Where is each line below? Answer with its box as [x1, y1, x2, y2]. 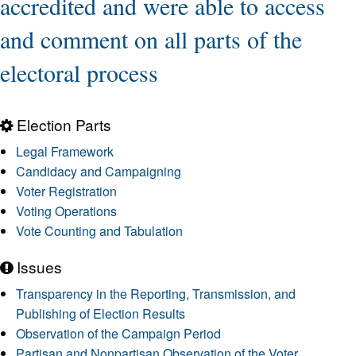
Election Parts [13, 114, 111, 135]
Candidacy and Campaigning [16, 162, 181, 180]
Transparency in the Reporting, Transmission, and [16, 284, 296, 303]
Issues [13, 256, 62, 277]
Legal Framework [16, 142, 114, 161]
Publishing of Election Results [16, 304, 185, 323]
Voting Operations [16, 202, 117, 220]
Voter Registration [16, 182, 117, 200]
